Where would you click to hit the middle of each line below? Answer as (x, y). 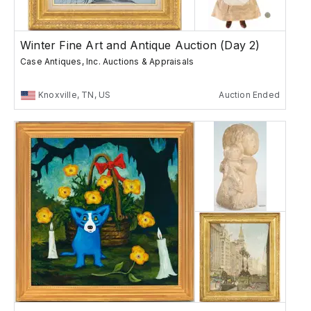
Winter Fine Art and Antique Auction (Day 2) (140, 45)
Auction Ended (249, 95)
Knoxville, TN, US (75, 95)
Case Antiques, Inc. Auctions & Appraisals (107, 62)
